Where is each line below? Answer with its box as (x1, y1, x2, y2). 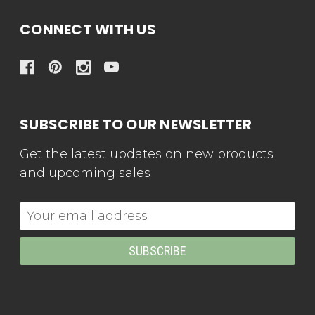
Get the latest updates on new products (20, 146, 274, 162)
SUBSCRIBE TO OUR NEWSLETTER (20, 115, 252, 135)
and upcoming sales (20, 165, 150, 181)
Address (20, 222, 71, 238)
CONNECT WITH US (20, 20, 156, 40)
